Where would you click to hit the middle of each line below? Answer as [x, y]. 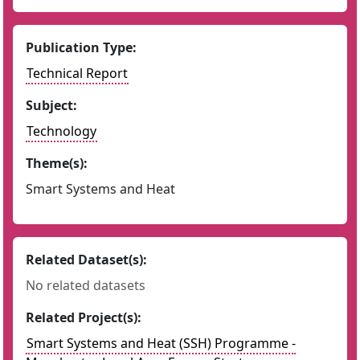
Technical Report [77, 73]
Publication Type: [81, 47]
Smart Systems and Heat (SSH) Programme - [161, 343]
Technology [61, 131]
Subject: [51, 105]
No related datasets [86, 285]
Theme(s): [57, 163]
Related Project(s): [84, 317]
